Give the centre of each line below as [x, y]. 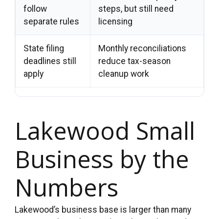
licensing [115, 22]
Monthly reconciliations [142, 49]
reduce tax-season [134, 61]
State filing [44, 49]
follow [35, 9]
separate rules [51, 22]
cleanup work [124, 74]
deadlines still [50, 61]
